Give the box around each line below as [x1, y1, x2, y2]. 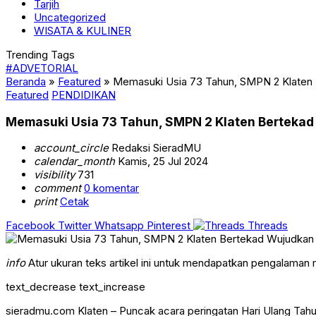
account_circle [34, 141, 109, 155]
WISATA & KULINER [34, 24, 131, 37]
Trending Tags [6, 48, 75, 61]
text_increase [79, 280, 145, 294]
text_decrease [6, 280, 76, 294]
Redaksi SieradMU [109, 141, 201, 155]
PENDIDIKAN [51, 88, 116, 102]
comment [34, 181, 81, 195]
